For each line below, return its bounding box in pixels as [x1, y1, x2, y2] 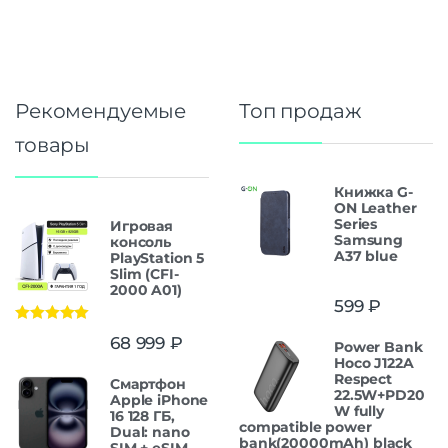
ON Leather [334, 198, 417, 217]
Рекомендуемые [15, 98, 187, 123]
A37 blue [334, 246, 398, 265]
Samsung [334, 230, 404, 249]
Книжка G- [334, 182, 413, 201]
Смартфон [110, 374, 186, 393]
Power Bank [334, 337, 423, 356]
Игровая [110, 216, 174, 235]
